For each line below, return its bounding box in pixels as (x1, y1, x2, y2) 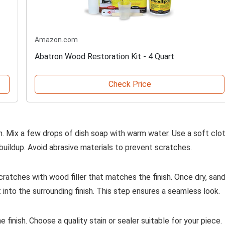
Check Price (108, 79, 151, 89)
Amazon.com (35, 36, 78, 44)
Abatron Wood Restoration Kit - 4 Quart (35, 52, 174, 62)
